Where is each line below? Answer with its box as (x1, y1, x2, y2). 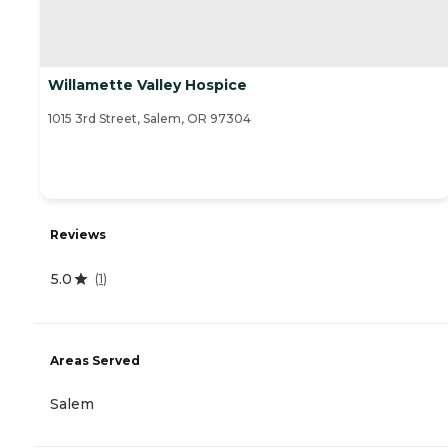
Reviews (50, 226, 106, 242)
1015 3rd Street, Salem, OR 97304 (48, 111, 251, 127)
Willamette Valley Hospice (48, 76, 247, 95)
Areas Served (50, 353, 140, 369)
